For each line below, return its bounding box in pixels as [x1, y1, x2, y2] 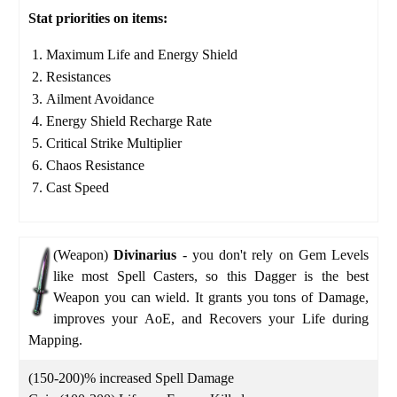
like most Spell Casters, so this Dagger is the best [53, 268, 369, 284]
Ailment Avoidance [46, 90, 154, 106]
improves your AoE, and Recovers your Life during [53, 310, 369, 326]
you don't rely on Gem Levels [191, 246, 369, 262]
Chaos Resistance [46, 157, 144, 173]
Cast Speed [46, 179, 109, 195]
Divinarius [113, 246, 183, 262]
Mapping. [28, 331, 90, 347]
